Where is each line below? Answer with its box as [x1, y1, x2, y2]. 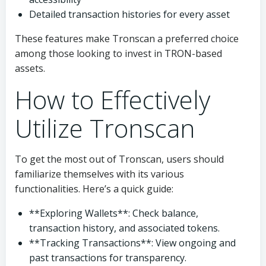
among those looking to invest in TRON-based [15, 47, 222, 60]
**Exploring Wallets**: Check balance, [29, 207, 198, 220]
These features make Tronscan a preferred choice [15, 32, 239, 45]
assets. [15, 62, 45, 75]
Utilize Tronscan [15, 111, 195, 145]
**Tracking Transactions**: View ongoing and [29, 236, 236, 249]
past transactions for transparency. [29, 251, 186, 264]
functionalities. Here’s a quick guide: [15, 182, 173, 195]
